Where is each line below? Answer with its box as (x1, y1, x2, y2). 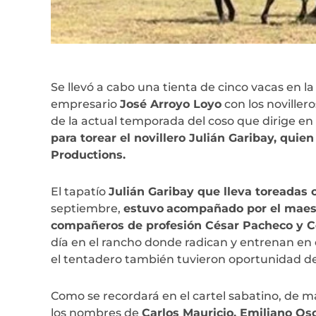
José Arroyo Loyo (120, 97, 221, 111)
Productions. (51, 147, 126, 162)
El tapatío (51, 184, 109, 198)
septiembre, (51, 201, 123, 215)
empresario (51, 97, 120, 111)
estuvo (123, 201, 164, 215)
